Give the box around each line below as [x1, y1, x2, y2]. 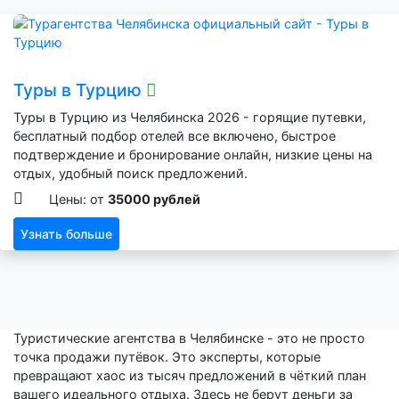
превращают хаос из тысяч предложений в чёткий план [13, 368, 366, 384]
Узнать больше [20, 226, 112, 242]
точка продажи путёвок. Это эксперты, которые [13, 349, 321, 365]
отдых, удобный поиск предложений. [13, 166, 248, 182]
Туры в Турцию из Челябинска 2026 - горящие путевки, [13, 110, 366, 126]
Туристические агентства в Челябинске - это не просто [13, 330, 365, 346]
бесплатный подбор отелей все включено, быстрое [13, 128, 336, 144]
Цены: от [49, 191, 108, 208]
